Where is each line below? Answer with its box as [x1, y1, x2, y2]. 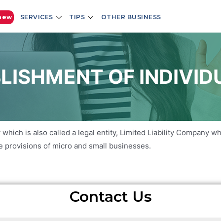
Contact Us [69, 187, 152, 206]
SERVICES [20, 13, 53, 21]
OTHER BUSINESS [101, 13, 161, 21]
